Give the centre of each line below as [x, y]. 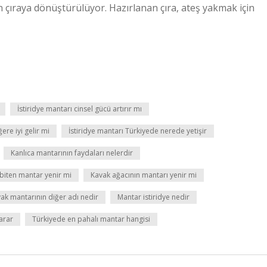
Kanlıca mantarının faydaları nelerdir [72, 153]
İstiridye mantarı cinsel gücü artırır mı [80, 109]
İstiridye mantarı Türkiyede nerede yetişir [138, 131]
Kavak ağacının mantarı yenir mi [144, 175]
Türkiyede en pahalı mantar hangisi [91, 219]
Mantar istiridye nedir [153, 197]
